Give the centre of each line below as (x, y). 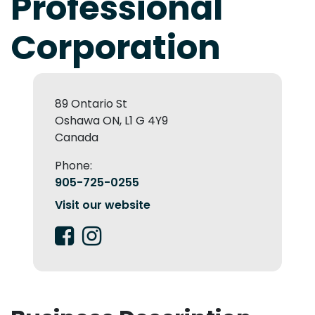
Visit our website (103, 205)
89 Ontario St (91, 104)
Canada (77, 138)
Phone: (73, 166)
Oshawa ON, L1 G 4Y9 (111, 121)
